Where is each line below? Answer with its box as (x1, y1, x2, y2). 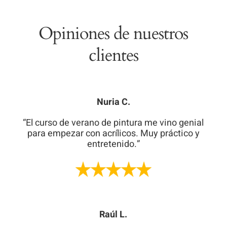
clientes (88, 44, 138, 67)
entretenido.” (87, 137, 140, 152)
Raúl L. (99, 207, 128, 221)
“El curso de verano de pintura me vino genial (23, 116, 204, 130)
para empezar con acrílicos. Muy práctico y (27, 127, 200, 141)
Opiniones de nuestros (39, 22, 188, 46)
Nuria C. (96, 95, 130, 109)
